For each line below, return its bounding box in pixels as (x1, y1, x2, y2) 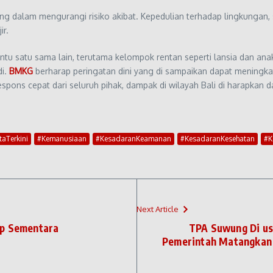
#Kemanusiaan (37, 133, 87, 143)
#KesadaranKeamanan (96, 133, 171, 143)
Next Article (136, 204, 179, 214)
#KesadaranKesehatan (180, 133, 255, 143)
